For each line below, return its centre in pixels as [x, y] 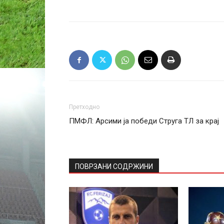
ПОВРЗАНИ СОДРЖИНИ [114, 166]
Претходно [84, 107]
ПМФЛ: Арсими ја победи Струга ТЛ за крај [144, 121]
